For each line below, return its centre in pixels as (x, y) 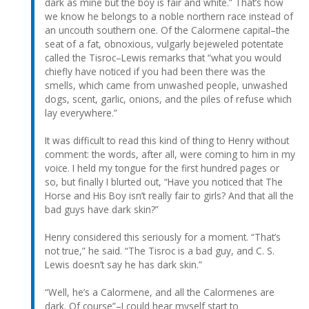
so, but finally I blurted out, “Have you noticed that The (164, 181)
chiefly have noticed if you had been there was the (155, 71)
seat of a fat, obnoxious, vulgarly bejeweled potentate (164, 43)
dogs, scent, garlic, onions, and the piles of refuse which (168, 99)
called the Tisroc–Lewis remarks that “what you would (163, 57)
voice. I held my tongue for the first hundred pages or (162, 168)
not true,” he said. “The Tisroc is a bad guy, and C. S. (160, 250)
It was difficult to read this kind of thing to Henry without (167, 140)
